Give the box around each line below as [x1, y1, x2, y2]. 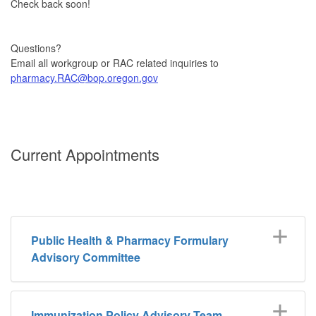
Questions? [11, 40, 61, 55]
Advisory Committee [31, 248, 140, 265]
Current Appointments [11, 142, 164, 165]
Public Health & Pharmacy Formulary [31, 231, 229, 248]
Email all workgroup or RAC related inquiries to [11, 55, 219, 70]
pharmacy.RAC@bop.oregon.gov [11, 70, 158, 85]
